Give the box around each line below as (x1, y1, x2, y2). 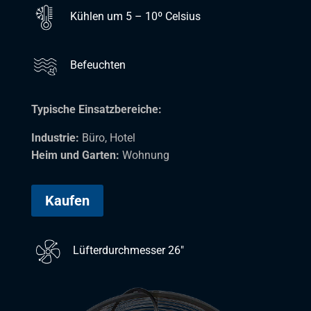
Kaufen (44, 192, 90, 209)
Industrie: (31, 131, 79, 144)
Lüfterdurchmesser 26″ (72, 244, 184, 258)
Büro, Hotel (78, 131, 135, 144)
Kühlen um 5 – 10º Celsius (69, 10, 201, 24)
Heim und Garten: (31, 148, 122, 162)
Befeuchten (69, 58, 126, 72)
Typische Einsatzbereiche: (31, 102, 162, 116)
